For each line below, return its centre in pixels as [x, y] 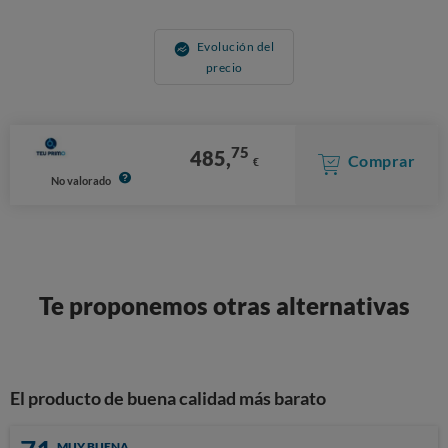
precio [224, 67]
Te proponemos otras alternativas [224, 305]
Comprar [381, 160]
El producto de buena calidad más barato [168, 398]
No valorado [81, 180]
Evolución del [235, 46]
